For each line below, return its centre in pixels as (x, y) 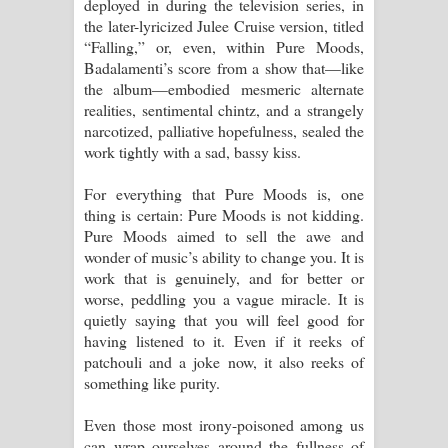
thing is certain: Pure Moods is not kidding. (224, 214)
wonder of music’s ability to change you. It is (224, 256)
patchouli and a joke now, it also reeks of (224, 361)
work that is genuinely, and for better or (224, 277)
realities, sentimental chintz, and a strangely (224, 109)
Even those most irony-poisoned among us (224, 424)
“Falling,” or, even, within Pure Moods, (224, 46)
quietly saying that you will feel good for (224, 319)
